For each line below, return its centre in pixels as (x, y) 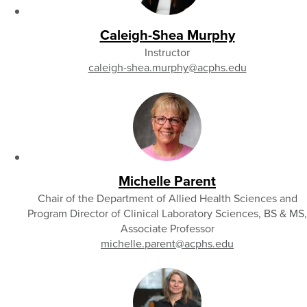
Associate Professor (167, 228)
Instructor (167, 52)
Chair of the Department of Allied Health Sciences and (167, 198)
